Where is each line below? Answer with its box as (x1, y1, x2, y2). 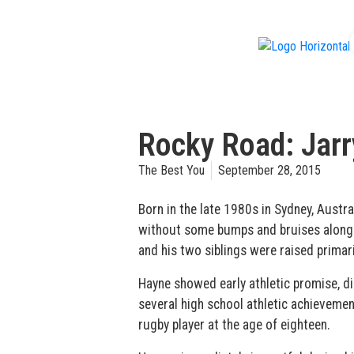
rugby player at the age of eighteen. (137, 317, 330, 333)
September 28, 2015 (217, 163, 321, 178)
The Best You (137, 163, 205, 178)
